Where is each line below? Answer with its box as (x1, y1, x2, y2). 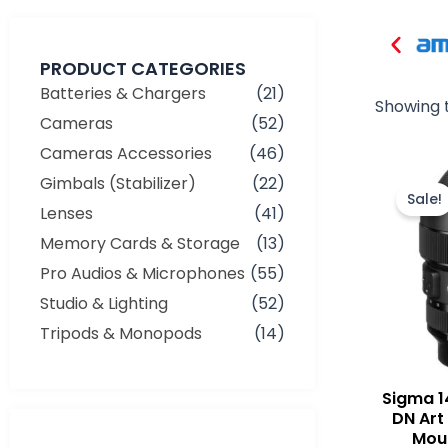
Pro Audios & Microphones (40, 261, 245, 285)
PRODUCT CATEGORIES (40, 55, 246, 81)
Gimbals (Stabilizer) (40, 171, 196, 195)
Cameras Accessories (40, 141, 212, 165)
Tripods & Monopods (40, 321, 202, 345)
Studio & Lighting (40, 291, 168, 315)
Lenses (40, 201, 93, 225)
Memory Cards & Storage (40, 231, 240, 255)
